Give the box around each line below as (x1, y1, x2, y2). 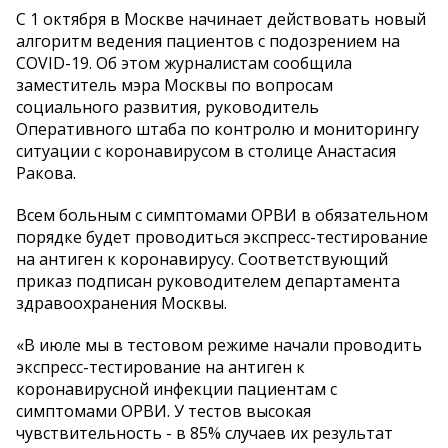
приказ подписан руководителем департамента (16, 270, 400, 293)
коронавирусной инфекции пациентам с (16, 378, 337, 401)
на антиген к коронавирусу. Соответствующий (16, 248, 388, 271)
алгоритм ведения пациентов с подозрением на (16, 30, 400, 53)
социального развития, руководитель (16, 96, 319, 119)
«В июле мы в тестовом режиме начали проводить (16, 334, 422, 357)
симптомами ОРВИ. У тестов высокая (16, 400, 311, 423)
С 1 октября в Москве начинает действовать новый (16, 8, 426, 31)
